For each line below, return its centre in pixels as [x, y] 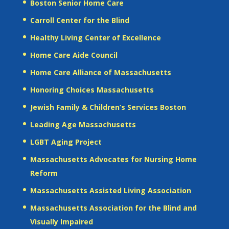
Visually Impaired [61, 221]
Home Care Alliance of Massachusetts [100, 72]
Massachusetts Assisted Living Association [110, 190]
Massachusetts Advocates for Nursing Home [113, 159]
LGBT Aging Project [66, 142]
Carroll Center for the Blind [79, 20]
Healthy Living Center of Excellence [95, 37]
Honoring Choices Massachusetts [92, 89]
